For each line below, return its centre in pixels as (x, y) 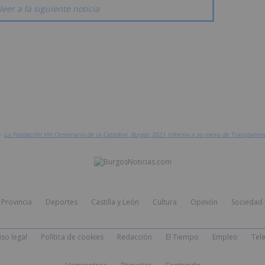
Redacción (134, 237)
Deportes (61, 202)
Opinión (204, 202)
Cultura (164, 202)
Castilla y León (115, 202)
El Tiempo (182, 237)
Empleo (225, 237)
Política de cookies (72, 237)
